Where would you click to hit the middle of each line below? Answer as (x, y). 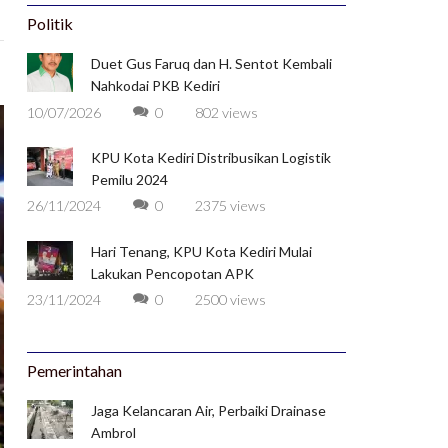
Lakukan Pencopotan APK (172, 273)
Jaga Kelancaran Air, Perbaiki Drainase (208, 411)
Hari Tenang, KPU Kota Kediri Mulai (201, 251)
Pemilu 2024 (129, 179)
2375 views (230, 206)
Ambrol (113, 433)
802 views (226, 112)
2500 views (230, 299)
